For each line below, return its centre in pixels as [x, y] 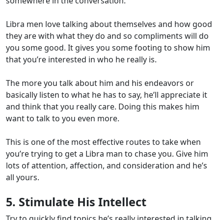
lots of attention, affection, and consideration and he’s [107, 166]
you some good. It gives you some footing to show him [108, 48]
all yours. [23, 178]
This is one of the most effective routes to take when [103, 142]
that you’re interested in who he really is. [81, 60]
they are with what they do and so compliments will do [107, 36]
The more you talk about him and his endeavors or [100, 83]
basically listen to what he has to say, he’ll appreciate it [107, 95]
